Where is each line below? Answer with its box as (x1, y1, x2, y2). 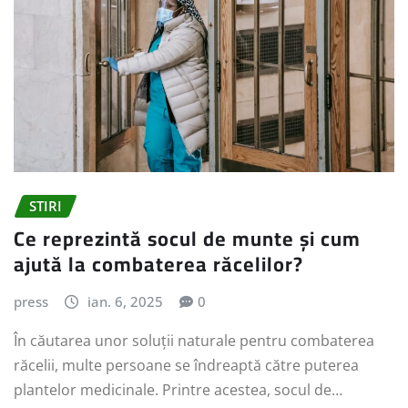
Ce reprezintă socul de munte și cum (14, 219, 361, 259)
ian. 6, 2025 (87, 292, 163, 311)
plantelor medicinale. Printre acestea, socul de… (14, 380, 342, 401)
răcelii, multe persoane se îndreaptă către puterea (14, 355, 359, 376)
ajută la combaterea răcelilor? (14, 245, 303, 284)
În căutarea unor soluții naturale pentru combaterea (14, 331, 374, 352)
